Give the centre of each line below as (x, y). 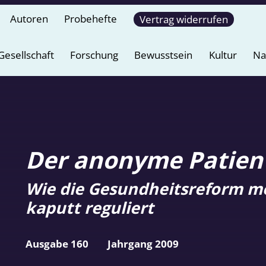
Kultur (223, 55)
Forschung (94, 55)
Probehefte (91, 19)
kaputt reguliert (89, 208)
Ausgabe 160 (57, 243)
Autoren (29, 19)
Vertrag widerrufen (183, 19)
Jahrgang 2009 (143, 243)
